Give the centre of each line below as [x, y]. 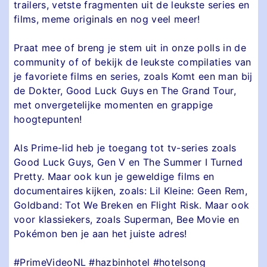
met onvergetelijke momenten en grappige [114, 105]
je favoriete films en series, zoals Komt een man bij [133, 76]
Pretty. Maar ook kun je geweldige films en [114, 176]
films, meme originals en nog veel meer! [107, 19]
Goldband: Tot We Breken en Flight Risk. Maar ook [132, 205]
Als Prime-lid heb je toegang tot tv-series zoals [125, 148]
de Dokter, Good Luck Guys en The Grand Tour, [125, 90]
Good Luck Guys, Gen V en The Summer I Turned [128, 162]
